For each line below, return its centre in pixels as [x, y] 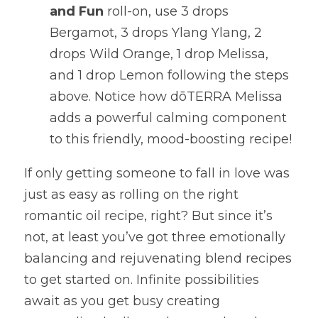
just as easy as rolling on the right [131, 194]
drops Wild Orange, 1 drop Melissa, [159, 54]
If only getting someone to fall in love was [157, 173]
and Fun [77, 11]
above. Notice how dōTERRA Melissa [166, 97]
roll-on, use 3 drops [166, 11]
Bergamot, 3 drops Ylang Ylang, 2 [156, 33]
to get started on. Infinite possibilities [142, 280]
